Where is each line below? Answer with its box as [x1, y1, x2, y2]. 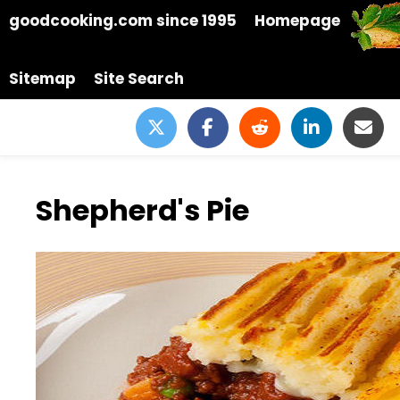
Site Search [94, 68, 184, 89]
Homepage [254, 10, 340, 31]
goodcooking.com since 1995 [9, 10, 237, 31]
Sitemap [9, 68, 76, 89]
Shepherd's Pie [36, 190, 249, 231]
